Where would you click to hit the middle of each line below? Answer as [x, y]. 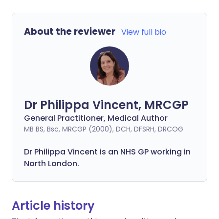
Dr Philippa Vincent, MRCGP [106, 105]
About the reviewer [70, 32]
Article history [53, 206]
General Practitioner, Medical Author [96, 118]
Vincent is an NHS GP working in [128, 152]
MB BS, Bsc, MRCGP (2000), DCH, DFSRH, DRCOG [104, 129]
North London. [52, 164]
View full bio [144, 32]
